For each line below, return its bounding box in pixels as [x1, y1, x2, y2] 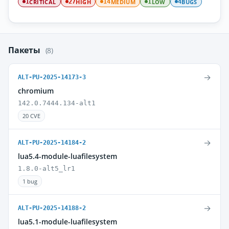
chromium [18, 86, 54, 96]
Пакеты [8, 44, 42, 56]
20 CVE [22, 112, 40, 120]
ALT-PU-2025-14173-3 [18, 74, 86, 81]
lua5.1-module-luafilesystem [18, 217, 117, 226]
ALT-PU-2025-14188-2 [18, 204, 86, 212]
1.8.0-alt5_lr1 [18, 165, 75, 172]
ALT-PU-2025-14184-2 [18, 139, 86, 146]
